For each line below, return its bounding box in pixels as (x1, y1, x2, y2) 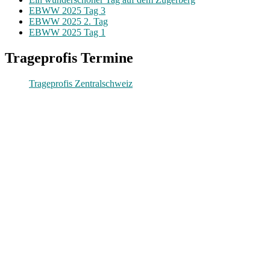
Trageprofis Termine (5, 50, 133, 66)
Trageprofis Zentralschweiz (29, 78, 133, 89)
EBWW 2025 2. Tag (29, 16, 108, 27)
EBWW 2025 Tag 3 (29, 5, 105, 16)
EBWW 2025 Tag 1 (29, 27, 105, 38)
